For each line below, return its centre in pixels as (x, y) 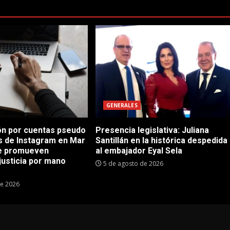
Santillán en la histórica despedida (161, 141)
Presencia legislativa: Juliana (152, 130)
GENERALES (122, 106)
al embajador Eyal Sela (139, 151)
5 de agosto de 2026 (132, 164)
